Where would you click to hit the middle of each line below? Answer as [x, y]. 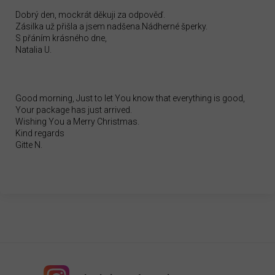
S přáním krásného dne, [61, 38]
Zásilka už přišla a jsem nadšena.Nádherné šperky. [111, 27]
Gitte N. [29, 145]
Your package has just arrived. [74, 110]
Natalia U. [33, 50]
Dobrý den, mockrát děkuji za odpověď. [90, 15]
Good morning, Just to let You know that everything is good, [130, 99]
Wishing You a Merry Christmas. [77, 122]
